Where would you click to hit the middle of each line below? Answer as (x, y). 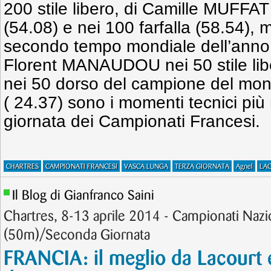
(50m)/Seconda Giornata (77, 235)
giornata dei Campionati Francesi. (132, 121)
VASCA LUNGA (146, 167)
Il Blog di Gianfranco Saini (83, 196)
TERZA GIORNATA (202, 167)
